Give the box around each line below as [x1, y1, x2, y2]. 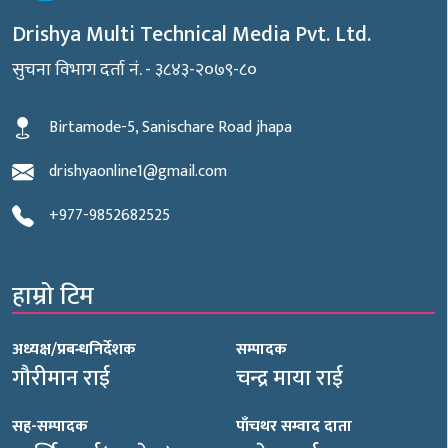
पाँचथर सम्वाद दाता [235, 413, 352, 441]
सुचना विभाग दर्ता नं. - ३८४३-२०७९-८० [12, 55, 257, 86]
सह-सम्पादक [12, 413, 88, 441]
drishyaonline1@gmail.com [49, 158, 228, 186]
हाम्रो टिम [12, 275, 94, 318]
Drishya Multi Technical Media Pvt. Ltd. [12, 16, 371, 54]
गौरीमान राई [12, 360, 110, 398]
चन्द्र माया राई [235, 360, 343, 398]
